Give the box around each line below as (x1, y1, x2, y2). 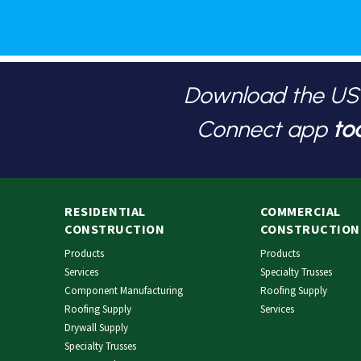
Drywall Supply (64, 320, 128, 334)
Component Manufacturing (64, 283, 183, 297)
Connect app (196, 114, 327, 143)
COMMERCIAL (259, 202, 341, 219)
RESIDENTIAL (64, 202, 146, 219)
